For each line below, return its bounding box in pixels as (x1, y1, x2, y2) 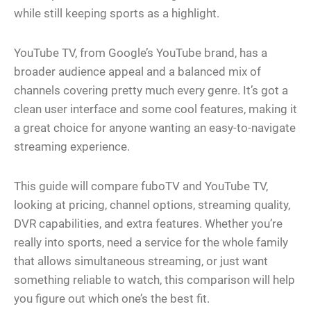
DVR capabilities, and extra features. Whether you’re (14, 217, 283, 231)
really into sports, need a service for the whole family (14, 235, 288, 250)
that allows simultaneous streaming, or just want (14, 254, 268, 269)
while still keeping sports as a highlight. (14, 6, 219, 21)
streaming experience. (14, 140, 130, 154)
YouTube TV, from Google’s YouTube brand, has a (14, 46, 267, 60)
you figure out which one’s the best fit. (14, 292, 210, 306)
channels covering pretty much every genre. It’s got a (14, 83, 288, 98)
